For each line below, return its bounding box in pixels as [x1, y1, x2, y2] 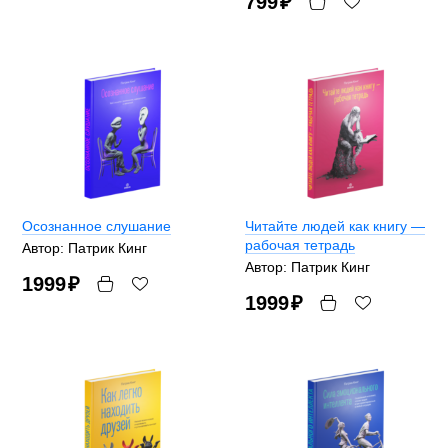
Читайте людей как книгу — [245, 217, 425, 234]
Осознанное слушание [22, 217, 171, 234]
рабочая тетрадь [245, 236, 355, 253]
